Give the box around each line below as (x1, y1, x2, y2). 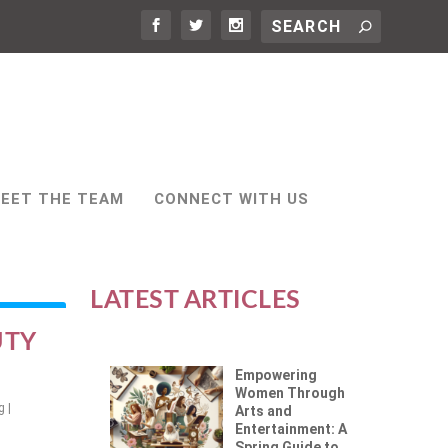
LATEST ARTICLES (90, 288, 301, 313)
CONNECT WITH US (154, 190, 309, 208)
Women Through (235, 385, 346, 401)
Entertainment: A (235, 421, 348, 437)
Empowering (235, 367, 318, 383)
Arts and (235, 403, 293, 419)
